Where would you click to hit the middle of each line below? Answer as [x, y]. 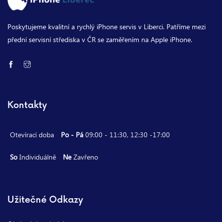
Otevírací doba [32, 135]
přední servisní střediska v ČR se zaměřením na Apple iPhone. [100, 40]
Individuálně [38, 157]
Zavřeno [86, 157]
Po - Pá [73, 135]
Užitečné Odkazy [45, 200]
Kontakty [27, 106]
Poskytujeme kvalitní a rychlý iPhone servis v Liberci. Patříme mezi [107, 27]
